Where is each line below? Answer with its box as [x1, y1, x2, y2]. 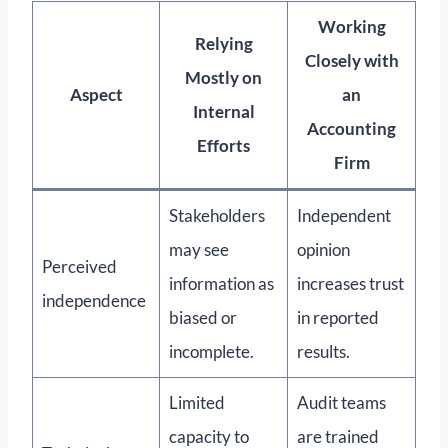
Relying [194, 33, 253, 55]
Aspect [69, 84, 123, 106]
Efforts [197, 135, 250, 157]
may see [168, 239, 229, 261]
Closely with [304, 50, 399, 72]
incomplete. [168, 341, 254, 363]
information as [168, 273, 274, 295]
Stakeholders [168, 205, 265, 227]
